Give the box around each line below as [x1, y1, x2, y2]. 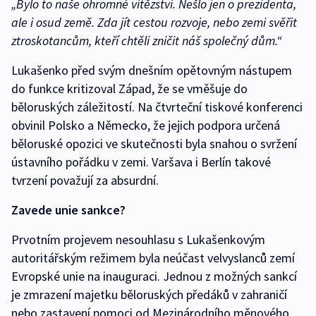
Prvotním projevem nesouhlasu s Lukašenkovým [11, 231, 265, 248]
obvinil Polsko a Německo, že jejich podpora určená [11, 117, 280, 134]
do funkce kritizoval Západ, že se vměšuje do [11, 80, 248, 97]
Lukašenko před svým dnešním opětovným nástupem [11, 62, 292, 79]
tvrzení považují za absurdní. [11, 172, 159, 189]
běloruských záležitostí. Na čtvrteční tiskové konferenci [11, 99, 303, 116]
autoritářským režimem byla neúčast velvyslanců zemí [11, 250, 295, 267]
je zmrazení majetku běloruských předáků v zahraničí [11, 286, 287, 303]
